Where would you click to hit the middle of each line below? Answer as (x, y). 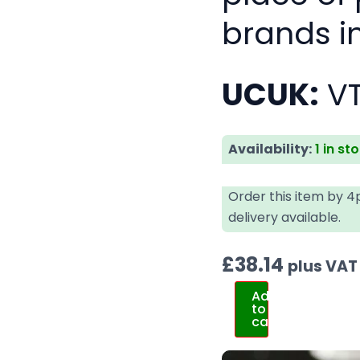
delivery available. (285, 218)
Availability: (270, 149)
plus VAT (323, 267)
